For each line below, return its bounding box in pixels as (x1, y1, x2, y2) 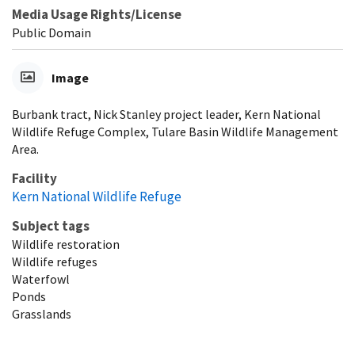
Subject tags (12, 216, 90, 235)
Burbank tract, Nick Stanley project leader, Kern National (12, 105, 321, 122)
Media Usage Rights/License (12, 5, 181, 23)
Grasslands (12, 305, 71, 322)
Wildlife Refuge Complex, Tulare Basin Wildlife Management (12, 123, 338, 139)
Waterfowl (12, 270, 70, 287)
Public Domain (12, 24, 91, 40)
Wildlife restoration (12, 235, 120, 252)
